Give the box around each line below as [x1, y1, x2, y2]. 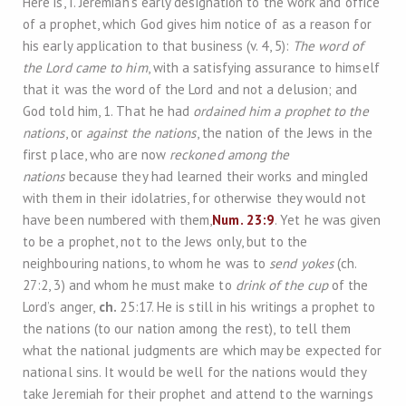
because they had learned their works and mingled [64, 168, 369, 185]
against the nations [85, 124, 197, 141]
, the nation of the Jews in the [196, 124, 372, 141]
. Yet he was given [275, 211, 382, 228]
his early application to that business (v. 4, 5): [23, 37, 293, 54]
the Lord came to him [23, 59, 148, 76]
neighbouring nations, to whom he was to [23, 255, 270, 272]
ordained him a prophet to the [193, 102, 369, 120]
